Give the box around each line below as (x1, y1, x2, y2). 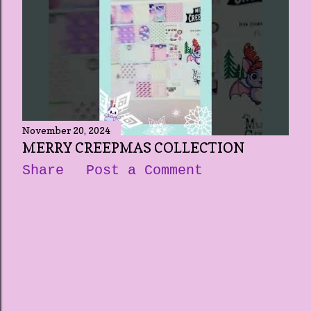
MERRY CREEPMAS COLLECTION (22, 140, 244, 156)
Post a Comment (86, 162, 203, 178)
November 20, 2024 (22, 124, 110, 136)
